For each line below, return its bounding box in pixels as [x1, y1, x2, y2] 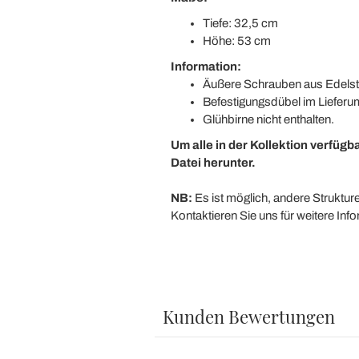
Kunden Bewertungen [162, 305, 335, 329]
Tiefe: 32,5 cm [202, 17, 278, 30]
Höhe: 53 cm [202, 34, 271, 47]
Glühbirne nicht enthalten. [202, 113, 334, 126]
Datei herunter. [170, 156, 256, 169]
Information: [170, 60, 241, 73]
